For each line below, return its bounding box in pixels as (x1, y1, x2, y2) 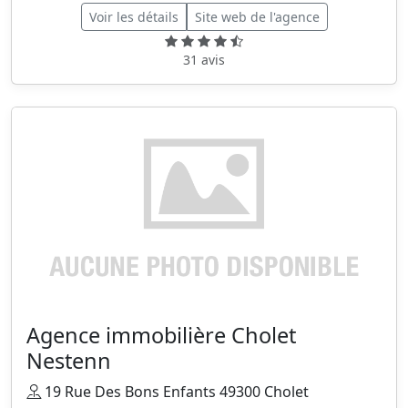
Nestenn (26, 346, 111, 376)
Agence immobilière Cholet (26, 321, 296, 351)
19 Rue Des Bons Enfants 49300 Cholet (41, 382, 309, 403)
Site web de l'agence (194, 8, 320, 26)
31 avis (183, 51, 225, 69)
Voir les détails (88, 8, 178, 26)
